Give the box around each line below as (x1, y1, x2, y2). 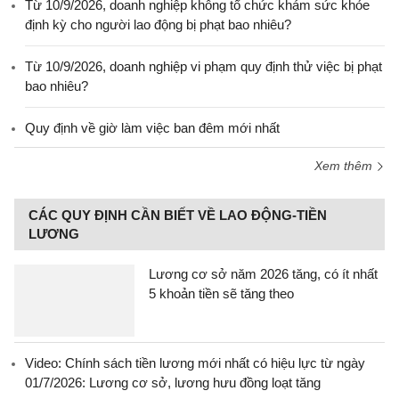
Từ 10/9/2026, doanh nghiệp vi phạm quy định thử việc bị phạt (25, 59, 382, 74)
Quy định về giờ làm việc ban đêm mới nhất (25, 120, 280, 135)
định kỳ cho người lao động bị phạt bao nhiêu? (25, 17, 291, 32)
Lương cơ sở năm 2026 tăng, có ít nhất (149, 266, 378, 281)
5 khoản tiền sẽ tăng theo (149, 286, 294, 301)
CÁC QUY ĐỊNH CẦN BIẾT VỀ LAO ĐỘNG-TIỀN (28, 208, 327, 223)
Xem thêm (314, 159, 376, 173)
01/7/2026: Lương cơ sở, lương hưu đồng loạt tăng (25, 375, 321, 390)
